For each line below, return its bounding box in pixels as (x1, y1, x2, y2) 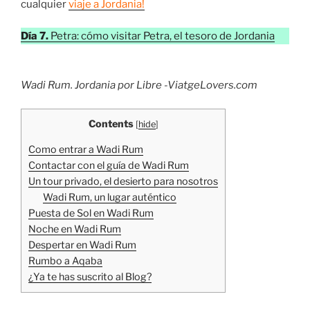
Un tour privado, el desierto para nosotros (28, 175, 218, 188)
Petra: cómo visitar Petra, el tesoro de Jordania (51, 30, 275, 43)
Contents (88, 118, 134, 131)
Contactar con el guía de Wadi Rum (28, 159, 189, 172)
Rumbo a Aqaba (28, 255, 102, 268)
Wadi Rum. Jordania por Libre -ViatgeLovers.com (21, 78, 257, 91)
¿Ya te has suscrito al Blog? (28, 271, 152, 284)
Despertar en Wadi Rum (28, 239, 136, 252)
